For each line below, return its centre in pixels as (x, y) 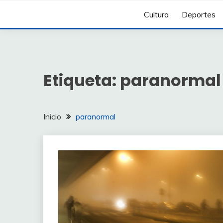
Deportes (199, 15)
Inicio (52, 116)
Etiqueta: (82, 80)
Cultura (157, 15)
